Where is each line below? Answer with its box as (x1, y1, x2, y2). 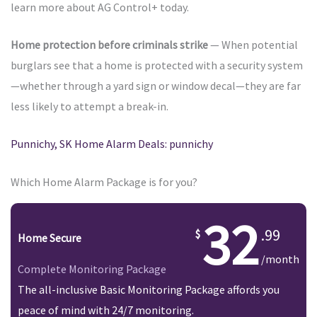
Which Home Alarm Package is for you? (11, 175, 197, 190)
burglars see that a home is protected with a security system (11, 58, 303, 73)
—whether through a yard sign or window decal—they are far (11, 79, 301, 93)
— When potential (208, 38, 298, 52)
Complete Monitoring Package (18, 262, 166, 277)
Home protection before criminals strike (11, 38, 208, 52)
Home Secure (18, 231, 81, 246)
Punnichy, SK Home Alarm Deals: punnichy (11, 137, 213, 151)
